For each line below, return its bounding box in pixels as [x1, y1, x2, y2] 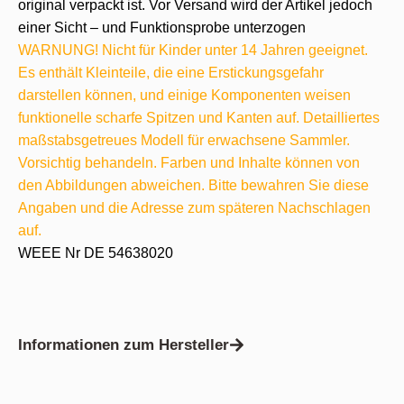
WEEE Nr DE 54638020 [18, 245, 173, 261]
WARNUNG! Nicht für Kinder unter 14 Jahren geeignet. [18, 42, 368, 58]
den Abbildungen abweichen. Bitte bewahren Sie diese [18, 178, 369, 193]
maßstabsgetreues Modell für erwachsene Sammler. [18, 133, 350, 148]
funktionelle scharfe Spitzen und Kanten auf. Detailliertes [18, 110, 380, 125]
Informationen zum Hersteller [18, 336, 229, 353]
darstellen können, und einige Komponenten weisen [18, 87, 351, 103]
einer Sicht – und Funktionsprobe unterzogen [18, 20, 306, 35]
